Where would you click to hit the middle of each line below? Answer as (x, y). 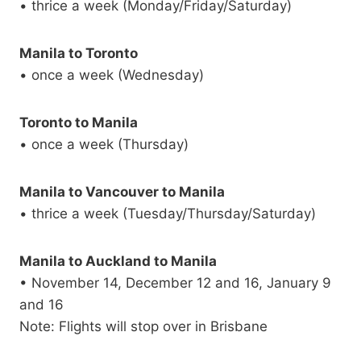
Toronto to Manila (79, 123)
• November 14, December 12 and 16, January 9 (175, 283)
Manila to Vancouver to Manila (122, 192)
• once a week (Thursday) (104, 145)
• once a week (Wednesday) (112, 75)
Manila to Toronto (79, 54)
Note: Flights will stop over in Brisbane (143, 327)
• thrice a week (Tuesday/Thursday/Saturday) (168, 214)
